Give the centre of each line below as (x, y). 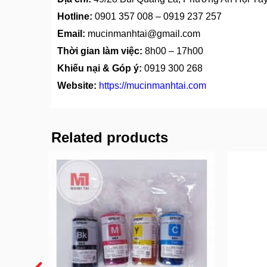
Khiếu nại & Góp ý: (100, 69)
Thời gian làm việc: (100, 51)
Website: (77, 86)
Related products (110, 138)
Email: (71, 34)
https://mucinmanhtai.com (153, 86)
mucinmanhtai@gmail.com (144, 34)
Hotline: (75, 17)
